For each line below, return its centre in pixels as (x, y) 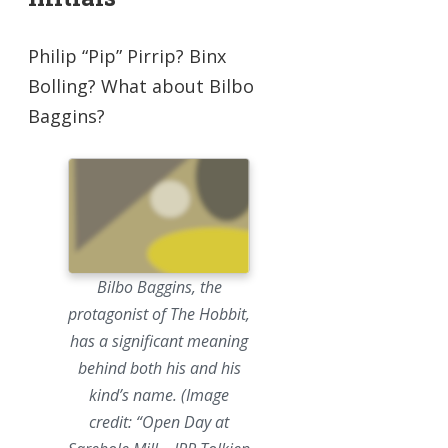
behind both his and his (159, 368)
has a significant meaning (159, 341)
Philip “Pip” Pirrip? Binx (127, 55)
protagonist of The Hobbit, (159, 314)
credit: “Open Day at (159, 422)
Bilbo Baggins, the (159, 287)
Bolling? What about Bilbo (141, 85)
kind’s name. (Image (159, 395)
